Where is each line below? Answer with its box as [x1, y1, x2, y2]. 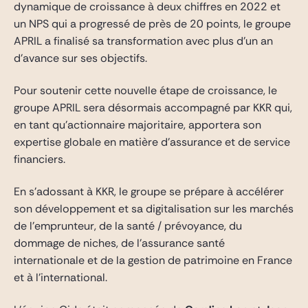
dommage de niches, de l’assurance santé [14, 236, 225, 250]
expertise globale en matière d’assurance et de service [14, 135, 290, 149]
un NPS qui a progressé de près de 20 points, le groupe [14, 16, 291, 31]
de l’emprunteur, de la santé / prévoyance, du [14, 219, 242, 233]
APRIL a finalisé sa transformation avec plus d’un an [14, 34, 273, 48]
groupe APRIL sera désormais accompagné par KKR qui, [14, 100, 292, 115]
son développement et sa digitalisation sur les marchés [14, 201, 294, 216]
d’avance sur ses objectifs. [14, 51, 150, 65]
